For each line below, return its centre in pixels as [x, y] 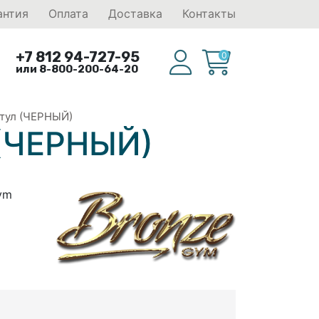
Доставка [135, 14]
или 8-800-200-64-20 [77, 69]
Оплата [68, 14]
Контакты [209, 14]
